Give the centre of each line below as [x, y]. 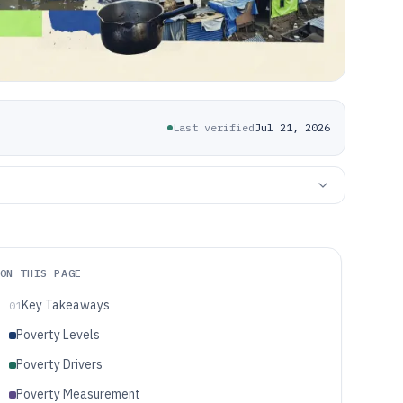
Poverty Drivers [59, 364]
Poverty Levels [58, 335]
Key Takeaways [65, 305]
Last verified [214, 127]
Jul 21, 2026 [292, 127]
